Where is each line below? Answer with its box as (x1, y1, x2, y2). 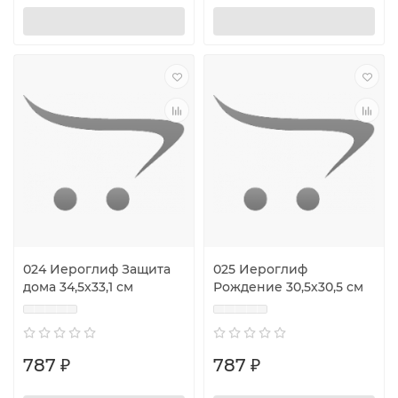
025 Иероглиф (213, 260, 307, 277)
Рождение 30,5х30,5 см (213, 278, 363, 295)
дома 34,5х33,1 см (23, 278, 133, 295)
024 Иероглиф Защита (23, 260, 171, 277)
